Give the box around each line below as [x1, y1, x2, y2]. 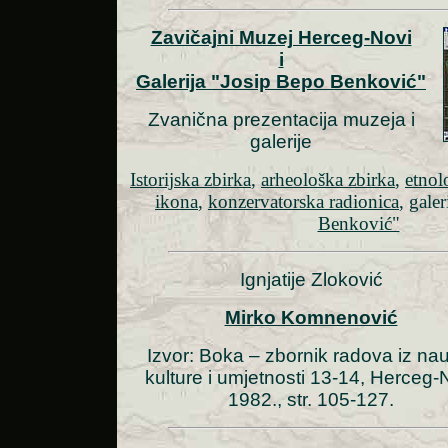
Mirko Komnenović [224, 307, 398, 329]
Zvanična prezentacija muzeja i [147, 109, 415, 131]
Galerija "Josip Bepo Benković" [136, 71, 426, 93]
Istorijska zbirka [130, 169, 251, 191]
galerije [250, 131, 312, 153]
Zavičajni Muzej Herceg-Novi [150, 27, 412, 49]
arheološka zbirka [261, 169, 395, 191]
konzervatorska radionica [208, 191, 399, 213]
